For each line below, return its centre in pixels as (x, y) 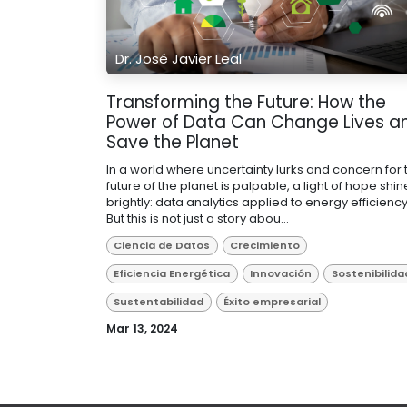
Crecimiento (264, 245)
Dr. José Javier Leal (179, 58)
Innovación (280, 273)
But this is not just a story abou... (198, 218)
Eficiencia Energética (172, 273)
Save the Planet (173, 142)
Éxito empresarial (272, 301)
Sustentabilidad (159, 301)
